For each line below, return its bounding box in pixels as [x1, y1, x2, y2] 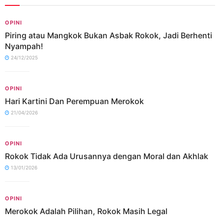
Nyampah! [5, 41, 43, 51]
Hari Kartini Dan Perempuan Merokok [5, 96, 144, 106]
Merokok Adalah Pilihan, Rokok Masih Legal [5, 206, 167, 216]
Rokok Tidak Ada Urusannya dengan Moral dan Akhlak [5, 151, 208, 161]
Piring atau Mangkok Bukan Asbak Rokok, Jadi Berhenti [5, 30, 212, 40]
